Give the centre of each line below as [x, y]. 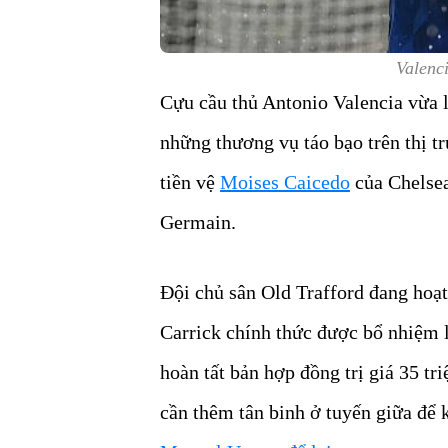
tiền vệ [190, 182]
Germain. [198, 222]
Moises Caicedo [285, 182]
